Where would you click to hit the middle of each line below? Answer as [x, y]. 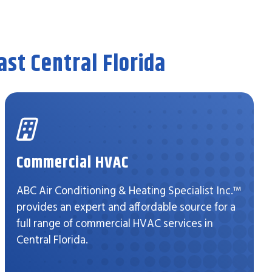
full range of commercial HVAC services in [114, 223]
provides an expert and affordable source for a [126, 207]
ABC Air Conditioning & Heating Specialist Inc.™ [128, 191]
